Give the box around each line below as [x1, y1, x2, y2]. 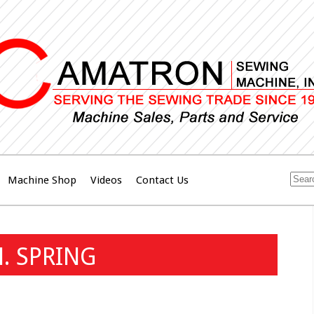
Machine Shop [8, 174, 76, 187]
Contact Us [136, 174, 189, 187]
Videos [90, 174, 122, 187]
